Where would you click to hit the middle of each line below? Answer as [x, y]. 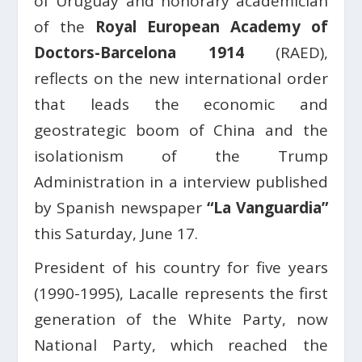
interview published [253, 182]
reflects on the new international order [181, 78]
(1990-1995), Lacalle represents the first [181, 293]
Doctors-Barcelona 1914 [139, 53]
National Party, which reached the [181, 345]
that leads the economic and [181, 104]
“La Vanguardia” [267, 208]
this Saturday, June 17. [116, 234]
